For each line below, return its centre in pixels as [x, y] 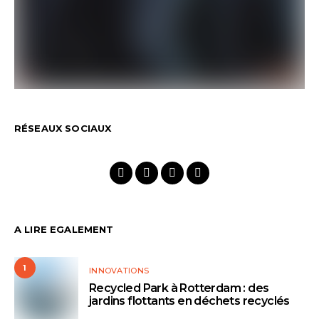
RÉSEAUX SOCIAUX [63, 129]
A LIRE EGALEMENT [64, 230]
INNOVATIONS [119, 271]
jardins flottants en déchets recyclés [189, 301]
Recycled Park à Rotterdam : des [179, 288]
